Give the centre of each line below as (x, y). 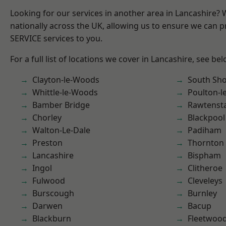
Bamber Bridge (61, 105)
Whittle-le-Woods (65, 92)
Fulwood (49, 181)
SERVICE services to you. (56, 38)
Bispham (204, 155)
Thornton (206, 143)
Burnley (202, 193)
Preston (47, 143)
